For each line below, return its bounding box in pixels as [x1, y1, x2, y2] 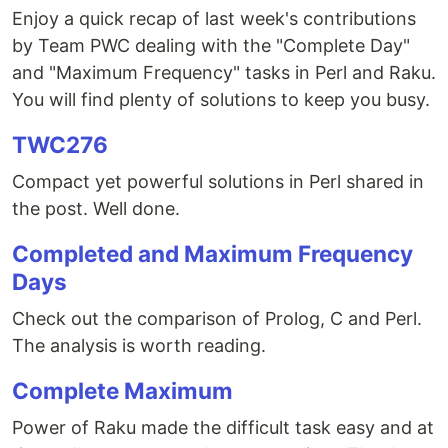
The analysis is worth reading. [12, 335, 266, 356]
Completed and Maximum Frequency [12, 240, 413, 267]
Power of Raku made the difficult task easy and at [12, 417, 434, 438]
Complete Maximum [12, 377, 233, 404]
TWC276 [12, 131, 108, 158]
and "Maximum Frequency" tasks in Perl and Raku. [12, 62, 436, 83]
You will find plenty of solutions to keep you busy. [12, 89, 430, 110]
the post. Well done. [12, 198, 180, 219]
